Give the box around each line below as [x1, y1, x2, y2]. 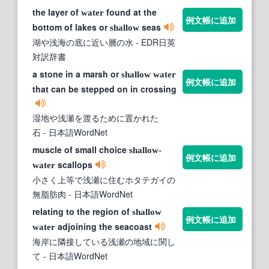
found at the [104, 5, 157, 18]
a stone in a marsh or [32, 67, 121, 80]
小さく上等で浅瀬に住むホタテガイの [32, 173, 175, 186]
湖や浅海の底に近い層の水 [32, 35, 133, 48]
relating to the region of [32, 205, 132, 217]
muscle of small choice [32, 143, 129, 156]
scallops [55, 158, 92, 171]
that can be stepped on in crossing [32, 82, 177, 95]
